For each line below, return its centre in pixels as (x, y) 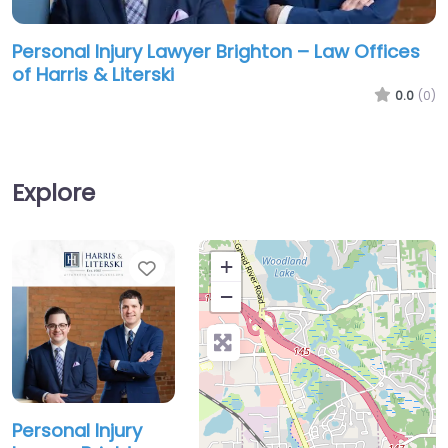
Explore (53, 193)
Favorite (195, 268)
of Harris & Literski (93, 75)
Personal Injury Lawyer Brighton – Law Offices (216, 52)
